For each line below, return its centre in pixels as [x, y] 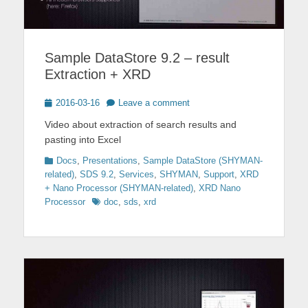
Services [136, 175]
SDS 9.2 [97, 175]
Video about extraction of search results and [141, 125]
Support [219, 175]
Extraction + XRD [98, 75]
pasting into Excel [83, 140]
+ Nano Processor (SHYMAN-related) [119, 188]
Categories [65, 160]
